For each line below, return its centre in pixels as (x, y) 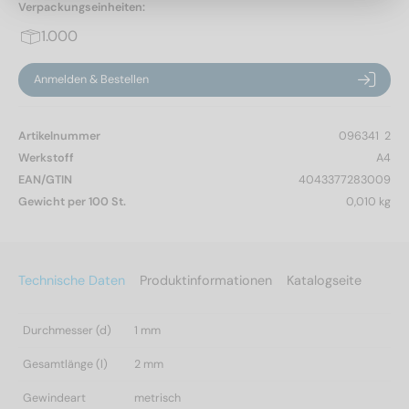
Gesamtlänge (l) (65, 364)
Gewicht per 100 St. (72, 201)
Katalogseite (324, 280)
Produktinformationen (206, 280)
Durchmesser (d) (67, 330)
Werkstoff (46, 157)
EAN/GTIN (45, 179)
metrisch (157, 398)
